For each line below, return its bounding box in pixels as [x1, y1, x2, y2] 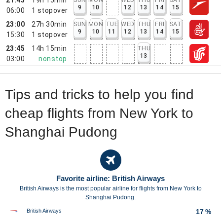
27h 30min [32, 20, 67, 28]
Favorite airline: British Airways [56, 174, 165, 183]
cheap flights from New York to [5, 106, 193, 121]
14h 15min [32, 44, 67, 52]
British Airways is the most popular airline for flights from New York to [19, 185, 202, 192]
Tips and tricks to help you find [5, 87, 194, 102]
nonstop [38, 54, 67, 63]
